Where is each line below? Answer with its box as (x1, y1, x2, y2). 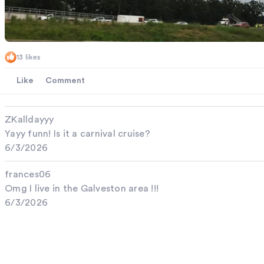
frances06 (5, 170, 51, 180)
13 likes (16, 54, 40, 61)
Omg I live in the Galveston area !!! (5, 184, 159, 194)
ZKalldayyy (5, 115, 54, 125)
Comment (45, 77, 85, 85)
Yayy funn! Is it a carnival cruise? (5, 129, 150, 139)
